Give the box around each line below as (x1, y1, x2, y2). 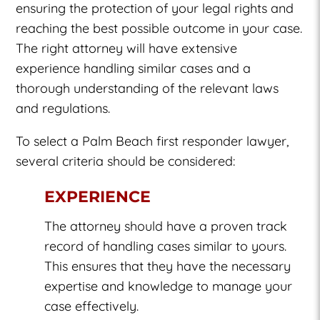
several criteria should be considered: (16, 152, 236, 169)
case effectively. (44, 297, 139, 314)
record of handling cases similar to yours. (44, 237, 287, 254)
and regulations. (16, 99, 111, 116)
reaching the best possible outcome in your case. (16, 19, 303, 36)
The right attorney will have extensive (16, 39, 238, 56)
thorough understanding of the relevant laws (16, 79, 279, 96)
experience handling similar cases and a (16, 59, 251, 76)
